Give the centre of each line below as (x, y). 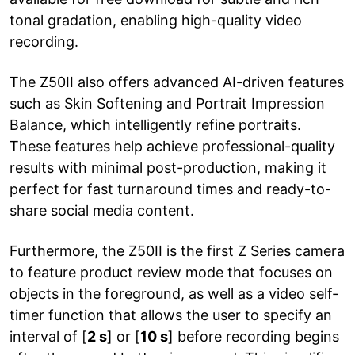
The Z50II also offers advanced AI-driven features (177, 82)
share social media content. (102, 210)
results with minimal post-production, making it (168, 167)
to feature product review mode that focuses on (171, 272)
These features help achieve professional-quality (172, 146)
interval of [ (48, 336)
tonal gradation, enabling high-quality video (156, 20)
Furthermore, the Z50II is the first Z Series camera (177, 250)
